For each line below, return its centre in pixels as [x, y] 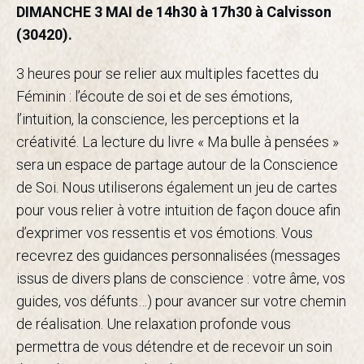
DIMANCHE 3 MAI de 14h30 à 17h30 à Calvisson [174, 11]
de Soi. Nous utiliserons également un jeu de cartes [177, 187]
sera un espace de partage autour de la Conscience [177, 164]
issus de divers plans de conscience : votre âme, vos [181, 278]
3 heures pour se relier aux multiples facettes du [167, 73]
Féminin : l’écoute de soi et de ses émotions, [154, 96]
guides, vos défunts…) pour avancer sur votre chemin [181, 301]
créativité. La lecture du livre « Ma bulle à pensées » [178, 141]
